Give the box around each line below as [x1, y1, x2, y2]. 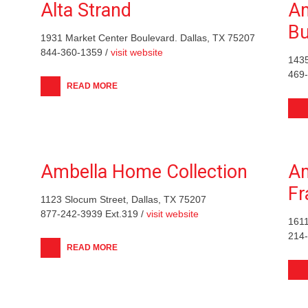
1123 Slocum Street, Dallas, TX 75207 [41, 193, 206, 205]
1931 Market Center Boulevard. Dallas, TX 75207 [41, 32, 255, 43]
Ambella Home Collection [41, 160, 247, 183]
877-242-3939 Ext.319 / [41, 208, 146, 219]
